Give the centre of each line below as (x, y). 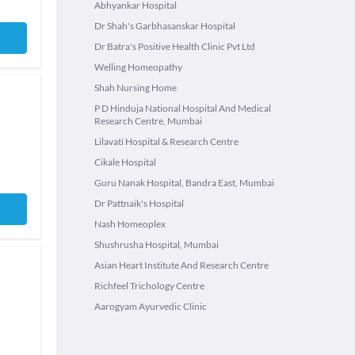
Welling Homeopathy (138, 67)
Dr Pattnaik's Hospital (139, 203)
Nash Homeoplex (130, 224)
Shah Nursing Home (136, 88)
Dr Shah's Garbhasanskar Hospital (165, 26)
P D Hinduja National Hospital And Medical (183, 108)
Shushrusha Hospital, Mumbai (157, 244)
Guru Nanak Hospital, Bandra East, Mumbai (184, 183)
